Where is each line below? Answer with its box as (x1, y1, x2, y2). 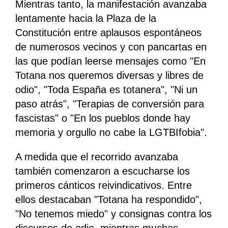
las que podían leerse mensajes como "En (15, 55, 206, 67)
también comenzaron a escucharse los (15, 165, 190, 177)
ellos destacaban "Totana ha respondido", (15, 194, 202, 206)
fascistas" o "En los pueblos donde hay (15, 112, 190, 124)
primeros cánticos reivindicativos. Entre (15, 180, 192, 191)
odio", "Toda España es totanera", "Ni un (15, 84, 197, 96)
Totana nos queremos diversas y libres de (15, 70, 204, 81)
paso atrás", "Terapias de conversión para (15, 98, 204, 110)
